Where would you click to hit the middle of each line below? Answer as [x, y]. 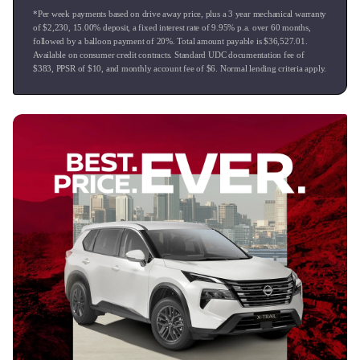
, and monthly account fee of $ [156, 68]
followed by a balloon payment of [95, 41]
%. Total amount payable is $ [217, 41]
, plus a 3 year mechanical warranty [264, 13]
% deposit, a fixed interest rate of [153, 27]
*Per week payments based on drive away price [117, 13]
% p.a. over [249, 27]
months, [295, 27]
